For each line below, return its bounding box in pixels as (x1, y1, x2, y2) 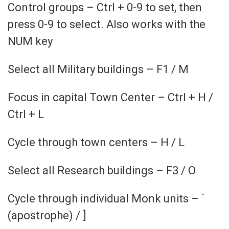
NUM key (8, 34, 53, 48)
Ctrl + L (8, 107, 44, 121)
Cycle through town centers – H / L (8, 135, 185, 149)
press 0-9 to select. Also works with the (8, 17, 205, 31)
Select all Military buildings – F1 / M (8, 62, 189, 76)
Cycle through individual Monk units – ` (8, 192, 205, 205)
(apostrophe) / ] (8, 209, 86, 222)
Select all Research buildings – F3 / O (8, 164, 196, 177)
